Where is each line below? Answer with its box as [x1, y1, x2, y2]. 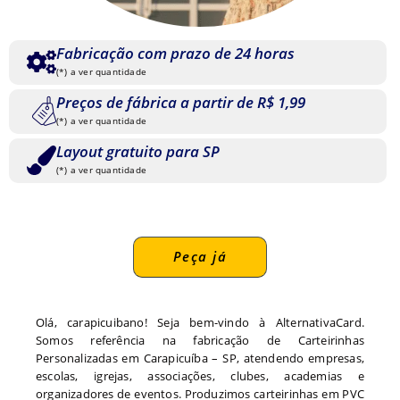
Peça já [172, 247, 228, 266]
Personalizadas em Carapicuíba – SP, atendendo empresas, [36, 350, 364, 367]
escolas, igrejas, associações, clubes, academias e [36, 368, 364, 385]
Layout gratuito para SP [56, 140, 220, 162]
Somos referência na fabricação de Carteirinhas [36, 332, 364, 349]
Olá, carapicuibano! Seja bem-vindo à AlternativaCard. [36, 314, 364, 331]
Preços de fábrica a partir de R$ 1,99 [56, 91, 305, 112]
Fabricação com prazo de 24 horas [56, 42, 295, 63]
